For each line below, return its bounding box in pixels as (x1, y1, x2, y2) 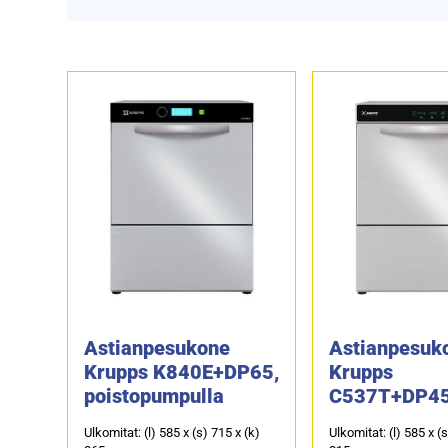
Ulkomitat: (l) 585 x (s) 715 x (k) (84, 424, 261, 440)
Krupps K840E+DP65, (84, 359, 280, 384)
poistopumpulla (84, 383, 225, 408)
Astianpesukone (84, 335, 231, 360)
